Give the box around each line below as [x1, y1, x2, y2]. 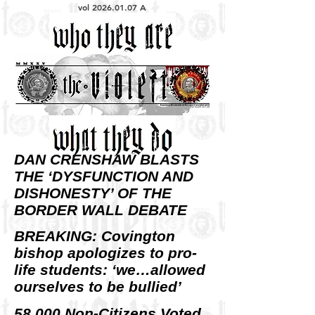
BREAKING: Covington [14, 228, 175, 245]
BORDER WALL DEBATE [14, 201, 187, 218]
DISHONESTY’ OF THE [14, 184, 172, 201]
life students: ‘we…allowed [14, 262, 205, 278]
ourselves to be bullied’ [14, 278, 181, 295]
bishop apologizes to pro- [14, 245, 197, 262]
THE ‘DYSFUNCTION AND [14, 167, 193, 184]
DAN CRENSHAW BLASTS [14, 150, 199, 167]
